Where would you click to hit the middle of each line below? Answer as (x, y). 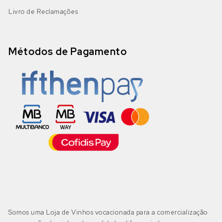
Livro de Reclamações (43, 11)
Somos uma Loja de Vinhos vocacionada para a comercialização (108, 212)
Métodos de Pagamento (68, 51)
